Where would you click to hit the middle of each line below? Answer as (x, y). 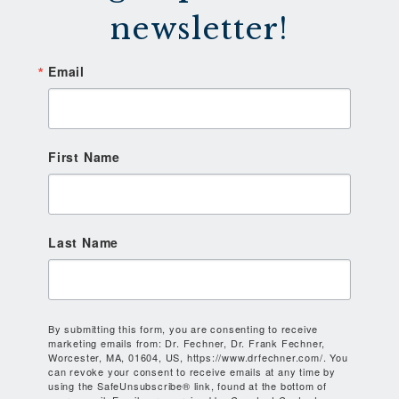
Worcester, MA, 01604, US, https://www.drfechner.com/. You (198, 357)
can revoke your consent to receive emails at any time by (192, 371)
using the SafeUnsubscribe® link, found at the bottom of (187, 385)
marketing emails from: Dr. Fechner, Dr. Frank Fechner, (187, 342)
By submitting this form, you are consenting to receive (183, 328)
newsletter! (199, 28)
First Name (84, 156)
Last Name (84, 242)
